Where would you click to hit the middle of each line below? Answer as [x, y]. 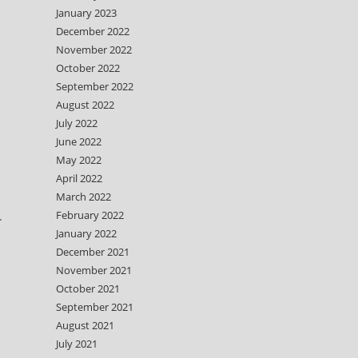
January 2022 [86, 233]
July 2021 [77, 344]
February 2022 [90, 215]
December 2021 [93, 252]
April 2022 [79, 178]
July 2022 [77, 123]
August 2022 [85, 105]
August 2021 [85, 325]
